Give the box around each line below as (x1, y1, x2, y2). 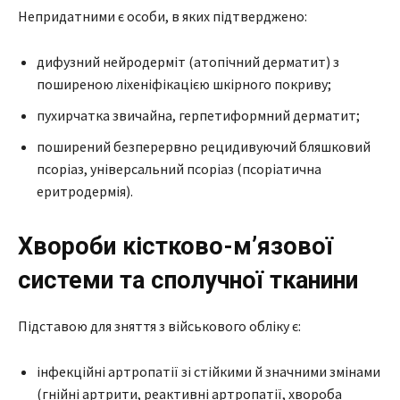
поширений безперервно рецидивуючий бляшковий (37, 137, 371, 155)
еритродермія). (37, 181, 133, 200)
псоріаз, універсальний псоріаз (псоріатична (37, 159, 321, 178)
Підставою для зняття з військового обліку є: (18, 316, 301, 335)
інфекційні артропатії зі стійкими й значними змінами (37, 362, 380, 380)
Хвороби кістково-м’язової (18, 231, 333, 261)
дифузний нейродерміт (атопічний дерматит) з (37, 52, 339, 71)
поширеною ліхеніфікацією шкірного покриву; (37, 74, 331, 93)
